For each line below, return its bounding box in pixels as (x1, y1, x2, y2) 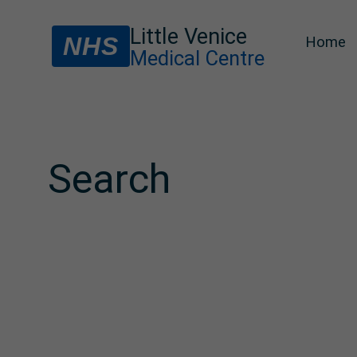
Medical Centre (130, 46, 265, 70)
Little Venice (130, 24, 247, 49)
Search (48, 155, 171, 203)
